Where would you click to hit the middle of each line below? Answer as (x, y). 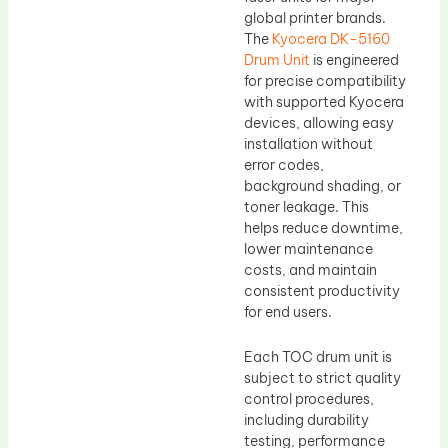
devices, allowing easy (319, 122)
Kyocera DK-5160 (331, 38)
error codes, (284, 164)
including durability (306, 420)
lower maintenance (308, 248)
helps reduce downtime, (323, 227)
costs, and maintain (310, 269)
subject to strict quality (322, 378)
